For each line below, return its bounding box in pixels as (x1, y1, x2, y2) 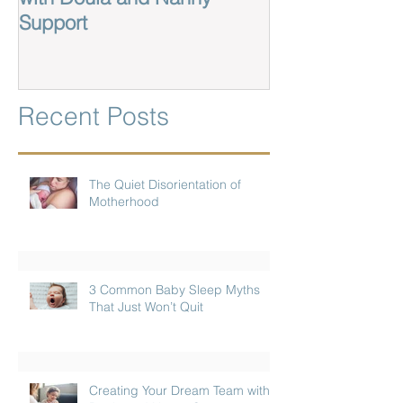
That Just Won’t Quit (89, 299, 203, 316)
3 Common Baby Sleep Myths (89, 282, 260, 299)
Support (19, 9, 87, 35)
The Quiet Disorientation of (89, 176, 241, 193)
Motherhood (89, 193, 159, 210)
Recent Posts (18, 101, 169, 132)
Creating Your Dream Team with (89, 382, 270, 399)
